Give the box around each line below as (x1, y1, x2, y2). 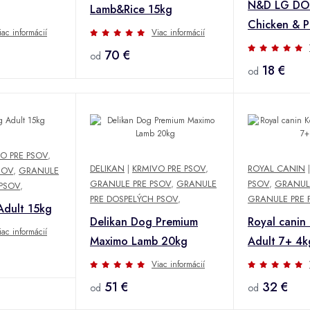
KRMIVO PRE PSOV (132, 161, 206, 175)
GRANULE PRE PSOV (90, 176, 171, 190)
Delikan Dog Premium (90, 213, 198, 230)
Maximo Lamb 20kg (90, 232, 188, 249)
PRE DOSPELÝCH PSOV (90, 192, 178, 206)
